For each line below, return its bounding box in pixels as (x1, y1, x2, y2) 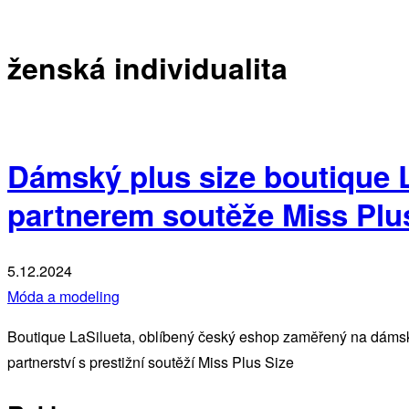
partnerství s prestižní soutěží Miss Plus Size (7, 351, 294, 373)
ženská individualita (7, 47, 288, 89)
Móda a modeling (7, 286, 120, 308)
